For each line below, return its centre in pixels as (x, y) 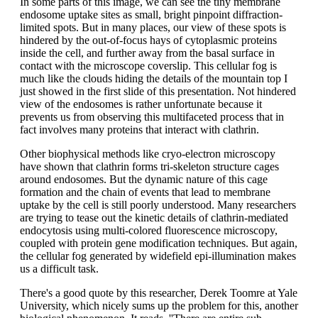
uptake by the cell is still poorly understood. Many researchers (158, 204)
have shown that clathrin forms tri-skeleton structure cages (149, 166)
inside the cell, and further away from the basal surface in (147, 53)
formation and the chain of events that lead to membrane (145, 192)
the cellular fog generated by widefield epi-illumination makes (158, 256)
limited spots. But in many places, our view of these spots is (153, 27)
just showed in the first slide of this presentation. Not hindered (158, 91)
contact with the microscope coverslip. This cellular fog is (148, 65)
